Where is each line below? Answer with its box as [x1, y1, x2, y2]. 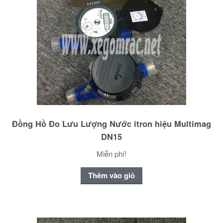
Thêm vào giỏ [88, 170, 135, 181]
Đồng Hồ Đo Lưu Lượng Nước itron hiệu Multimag [12, 117, 211, 129]
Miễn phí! [97, 148, 126, 159]
